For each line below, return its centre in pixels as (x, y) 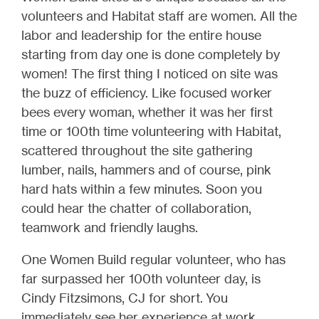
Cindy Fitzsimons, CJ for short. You (125, 298)
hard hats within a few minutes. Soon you (142, 189)
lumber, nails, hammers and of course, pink (146, 170)
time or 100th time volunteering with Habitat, (151, 131)
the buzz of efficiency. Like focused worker (147, 93)
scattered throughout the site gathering (137, 151)
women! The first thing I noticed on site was (150, 74)
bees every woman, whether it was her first (147, 112)
